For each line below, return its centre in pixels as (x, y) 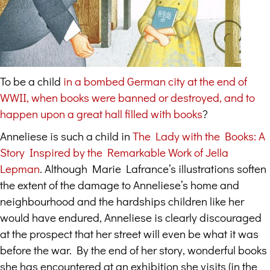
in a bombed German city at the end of (155, 81)
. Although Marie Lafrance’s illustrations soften (153, 169)
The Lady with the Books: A (199, 136)
